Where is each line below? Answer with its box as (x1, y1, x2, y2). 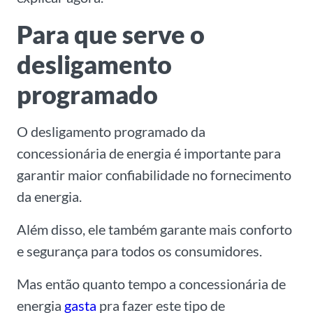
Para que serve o (17, 19, 205, 50)
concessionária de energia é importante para (17, 145, 281, 162)
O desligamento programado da (17, 123, 205, 140)
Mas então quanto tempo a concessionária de (17, 275, 286, 293)
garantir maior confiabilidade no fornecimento (17, 166, 291, 184)
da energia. (17, 188, 82, 205)
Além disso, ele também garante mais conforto (17, 221, 292, 238)
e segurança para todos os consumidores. (17, 242, 262, 260)
